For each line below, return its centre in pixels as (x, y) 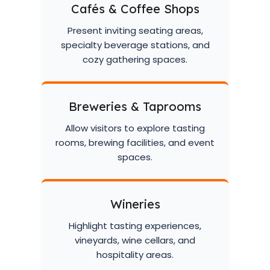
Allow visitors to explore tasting (135, 128)
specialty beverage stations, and (135, 45)
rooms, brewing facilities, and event (135, 143)
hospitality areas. (135, 255)
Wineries (135, 204)
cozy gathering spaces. (135, 59)
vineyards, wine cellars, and (135, 240)
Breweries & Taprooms (135, 106)
